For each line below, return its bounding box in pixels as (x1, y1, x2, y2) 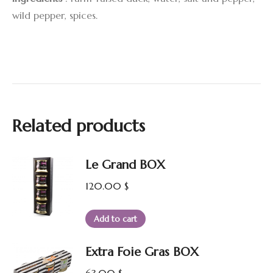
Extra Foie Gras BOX (85, 244, 199, 260)
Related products (12, 115, 145, 137)
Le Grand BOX (85, 157, 165, 173)
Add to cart (94, 214, 137, 225)
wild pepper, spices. (12, 9, 97, 22)
